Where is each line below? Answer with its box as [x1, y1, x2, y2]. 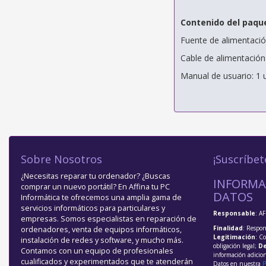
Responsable [213, 209, 255, 218]
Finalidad [213, 224, 243, 233]
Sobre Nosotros [21, 152, 102, 167]
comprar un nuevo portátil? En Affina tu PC [21, 182, 170, 192]
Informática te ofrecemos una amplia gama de [21, 192, 182, 203]
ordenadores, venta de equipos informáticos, [21, 224, 182, 235]
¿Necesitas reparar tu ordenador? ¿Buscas [21, 171, 170, 182]
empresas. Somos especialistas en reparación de [21, 214, 197, 224]
